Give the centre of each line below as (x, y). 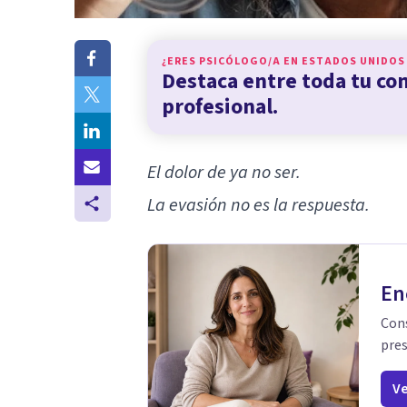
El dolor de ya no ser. (224, 172)
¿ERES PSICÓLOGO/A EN (232, 61)
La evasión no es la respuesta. (258, 205)
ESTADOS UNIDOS (353, 61)
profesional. (220, 106)
